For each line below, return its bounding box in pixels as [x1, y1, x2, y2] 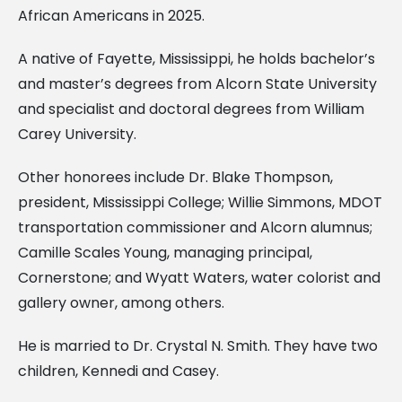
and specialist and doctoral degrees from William [18, 98, 364, 119]
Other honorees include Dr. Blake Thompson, [18, 166, 333, 188]
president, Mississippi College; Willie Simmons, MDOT [18, 191, 382, 213]
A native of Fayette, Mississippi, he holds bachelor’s [18, 48, 375, 69]
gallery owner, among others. [18, 292, 224, 313]
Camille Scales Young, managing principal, [18, 241, 312, 263]
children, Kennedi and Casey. [18, 360, 219, 381]
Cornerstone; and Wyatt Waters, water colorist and [18, 267, 380, 288]
